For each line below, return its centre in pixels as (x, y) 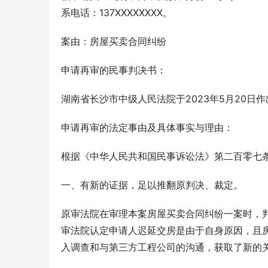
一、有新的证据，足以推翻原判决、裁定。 (152, 185)
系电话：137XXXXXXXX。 (117, 13)
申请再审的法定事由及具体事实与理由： (147, 127)
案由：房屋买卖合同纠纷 (114, 41)
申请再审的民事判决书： (114, 70)
